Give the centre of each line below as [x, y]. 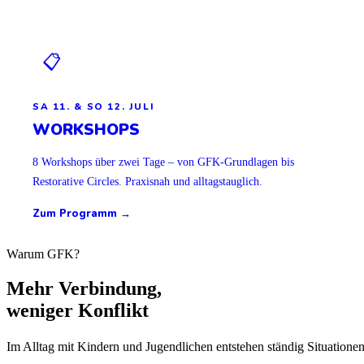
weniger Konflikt [78, 311]
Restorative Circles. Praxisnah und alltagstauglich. [147, 181]
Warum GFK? [43, 254]
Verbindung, [110, 289]
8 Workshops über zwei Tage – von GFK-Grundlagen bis [163, 161]
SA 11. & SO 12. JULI [94, 106]
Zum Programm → [82, 214]
